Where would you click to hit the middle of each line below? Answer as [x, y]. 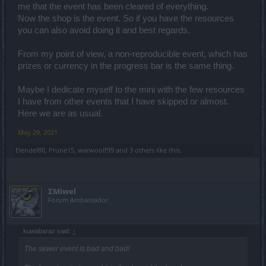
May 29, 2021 [38, 132]
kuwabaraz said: [48, 231]
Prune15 [61, 150]
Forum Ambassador [78, 200]
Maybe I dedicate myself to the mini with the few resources [131, 90]
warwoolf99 [96, 150]
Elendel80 [30, 150]
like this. [168, 150]
